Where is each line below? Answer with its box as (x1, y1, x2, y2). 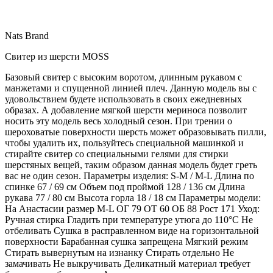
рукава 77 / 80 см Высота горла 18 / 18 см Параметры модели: (5, 192, 261, 203)
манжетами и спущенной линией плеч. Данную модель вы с (5, 82, 257, 93)
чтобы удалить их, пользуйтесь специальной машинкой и (5, 137, 244, 148)
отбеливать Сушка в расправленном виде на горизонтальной (5, 225, 259, 236)
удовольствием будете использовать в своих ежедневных (5, 93, 242, 104)
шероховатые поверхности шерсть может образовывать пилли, (5, 126, 266, 137)
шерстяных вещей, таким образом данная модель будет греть (5, 159, 257, 170)
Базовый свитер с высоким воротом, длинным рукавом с (5, 71, 242, 82)
